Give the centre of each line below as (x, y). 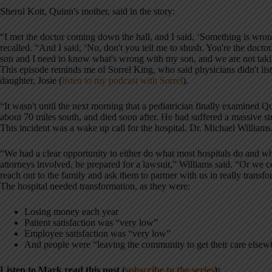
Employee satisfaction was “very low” (97, 233)
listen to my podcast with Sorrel (122, 80)
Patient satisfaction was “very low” (91, 222)
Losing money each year (71, 211)
